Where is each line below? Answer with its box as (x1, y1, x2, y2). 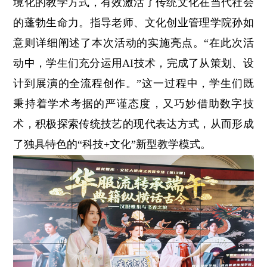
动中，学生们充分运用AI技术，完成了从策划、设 (13, 57, 254, 69)
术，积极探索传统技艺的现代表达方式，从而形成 (13, 117, 254, 130)
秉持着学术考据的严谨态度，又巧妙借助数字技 (13, 97, 254, 110)
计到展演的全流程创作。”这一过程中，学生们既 (13, 77, 254, 89)
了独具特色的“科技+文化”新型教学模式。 (13, 138, 212, 150)
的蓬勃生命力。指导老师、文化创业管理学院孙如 (13, 16, 254, 29)
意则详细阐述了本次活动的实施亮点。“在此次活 (13, 36, 254, 49)
